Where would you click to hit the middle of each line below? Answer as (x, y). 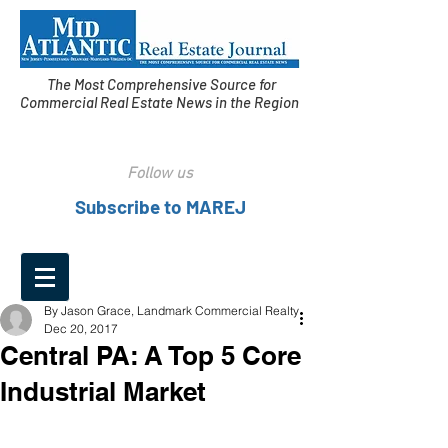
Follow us (160, 174)
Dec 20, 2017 (81, 328)
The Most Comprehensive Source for (161, 84)
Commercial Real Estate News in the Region (161, 102)
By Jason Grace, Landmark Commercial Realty (171, 310)
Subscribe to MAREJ (160, 206)
